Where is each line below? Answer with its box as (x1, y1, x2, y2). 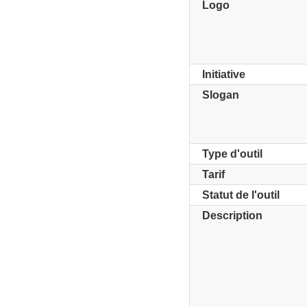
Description (202, 210, 263, 221)
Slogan (202, 89, 240, 101)
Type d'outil (202, 148, 263, 160)
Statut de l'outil (202, 189, 280, 201)
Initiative (202, 69, 246, 80)
